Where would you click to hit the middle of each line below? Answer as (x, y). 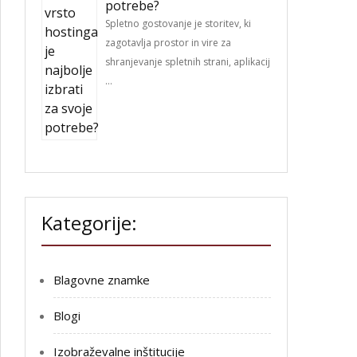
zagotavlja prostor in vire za (168, 43)
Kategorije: (89, 223)
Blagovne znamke (102, 280)
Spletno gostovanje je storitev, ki (178, 24)
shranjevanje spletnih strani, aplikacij (188, 62)
